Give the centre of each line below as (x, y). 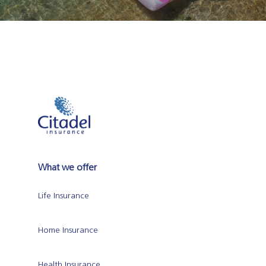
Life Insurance (64, 196)
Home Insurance (68, 230)
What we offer (67, 167)
